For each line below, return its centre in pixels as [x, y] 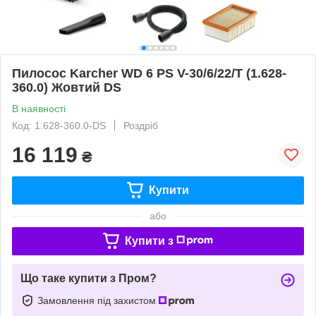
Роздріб [141, 125]
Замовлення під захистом [98, 300]
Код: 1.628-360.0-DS [59, 125]
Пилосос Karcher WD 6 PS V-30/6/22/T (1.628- [149, 73]
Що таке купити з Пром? [89, 278]
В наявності [39, 108]
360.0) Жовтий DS [67, 87]
